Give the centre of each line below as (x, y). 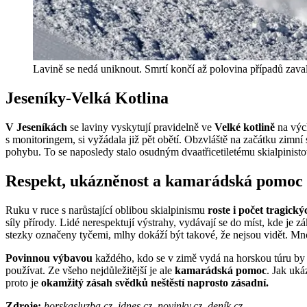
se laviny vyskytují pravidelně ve (141, 127)
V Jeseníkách (36, 127)
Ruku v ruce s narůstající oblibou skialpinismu (105, 210)
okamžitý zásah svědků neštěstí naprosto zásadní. (155, 282)
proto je (23, 282)
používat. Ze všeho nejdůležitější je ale (90, 270)
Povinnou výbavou (49, 258)
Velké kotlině (245, 127)
